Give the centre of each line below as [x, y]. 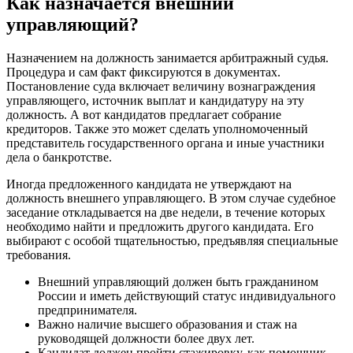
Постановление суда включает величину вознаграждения [161, 87]
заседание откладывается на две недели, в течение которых [166, 213]
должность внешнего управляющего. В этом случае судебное [171, 199]
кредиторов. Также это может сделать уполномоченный [157, 129]
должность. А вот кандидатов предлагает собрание [144, 115]
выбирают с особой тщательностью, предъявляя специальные [172, 241]
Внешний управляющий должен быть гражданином [178, 282]
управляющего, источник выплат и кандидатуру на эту [155, 101]
